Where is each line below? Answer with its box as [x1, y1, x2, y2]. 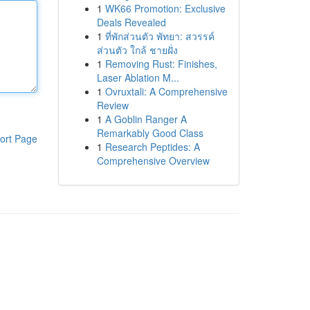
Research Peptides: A [104, 140, 200, 154]
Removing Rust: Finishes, [104, 57, 217, 71]
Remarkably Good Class [96, 126, 203, 140]
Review [96, 98, 129, 112]
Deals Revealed [96, 15, 166, 29]
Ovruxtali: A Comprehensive [104, 84, 228, 98]
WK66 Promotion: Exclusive [104, 1, 226, 15]
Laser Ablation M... [96, 71, 179, 84]
